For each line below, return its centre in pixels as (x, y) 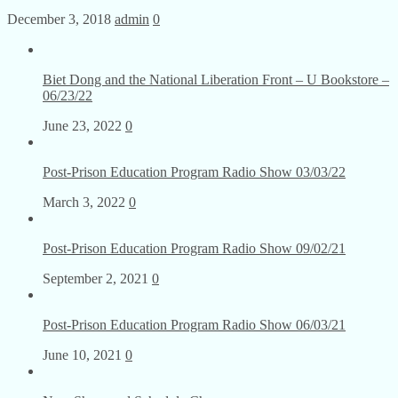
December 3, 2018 (59, 19)
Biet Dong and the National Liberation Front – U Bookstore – (216, 79)
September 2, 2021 (96, 278)
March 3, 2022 (84, 202)
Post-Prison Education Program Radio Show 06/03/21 (194, 324)
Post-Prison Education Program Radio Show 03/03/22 (194, 171)
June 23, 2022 (82, 125)
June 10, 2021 (82, 354)
